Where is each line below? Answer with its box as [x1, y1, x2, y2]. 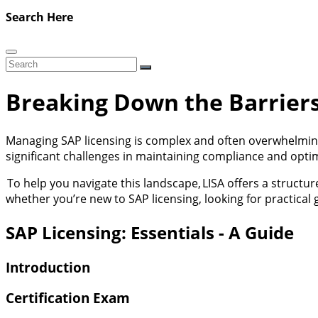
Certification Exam [6, 289, 130, 307]
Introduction [6, 258, 90, 276]
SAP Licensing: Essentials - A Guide [6, 220, 294, 244]
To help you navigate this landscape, [7, 175, 202, 191]
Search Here [6, 9, 73, 25]
